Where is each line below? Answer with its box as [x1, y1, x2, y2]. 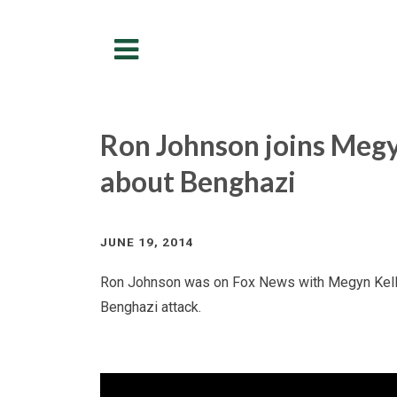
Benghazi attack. [99, 299, 201, 315]
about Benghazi [99, 164, 296, 199]
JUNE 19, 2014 [99, 235, 194, 250]
